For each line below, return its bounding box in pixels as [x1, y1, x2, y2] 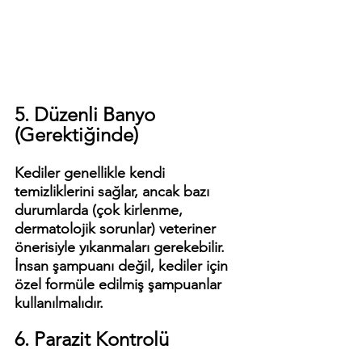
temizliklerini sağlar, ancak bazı [15, 183, 213, 201]
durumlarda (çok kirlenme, [15, 201, 187, 220]
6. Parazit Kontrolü [15, 327, 169, 351]
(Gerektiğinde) [15, 123, 138, 147]
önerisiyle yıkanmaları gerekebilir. [15, 238, 229, 257]
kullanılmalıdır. [15, 294, 103, 313]
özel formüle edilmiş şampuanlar [15, 276, 225, 294]
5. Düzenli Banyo [15, 103, 160, 127]
